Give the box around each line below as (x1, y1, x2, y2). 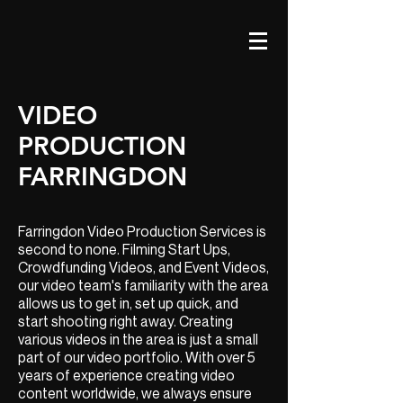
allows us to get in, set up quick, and (18, 294, 238, 312)
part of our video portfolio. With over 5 (18, 348, 255, 366)
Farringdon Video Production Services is (18, 222, 266, 240)
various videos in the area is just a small (18, 330, 258, 348)
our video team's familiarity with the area (18, 276, 269, 294)
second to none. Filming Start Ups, (18, 240, 230, 258)
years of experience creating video (18, 366, 235, 384)
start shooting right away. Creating (18, 312, 233, 330)
